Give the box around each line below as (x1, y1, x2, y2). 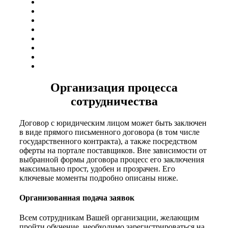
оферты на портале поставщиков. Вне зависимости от (19, 146, 207, 155)
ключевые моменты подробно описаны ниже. (19, 173, 178, 182)
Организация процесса (50, 80, 178, 94)
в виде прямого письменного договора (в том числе (19, 127, 199, 136)
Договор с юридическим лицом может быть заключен (19, 118, 207, 127)
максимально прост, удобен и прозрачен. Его (19, 164, 175, 173)
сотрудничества (70, 94, 158, 108)
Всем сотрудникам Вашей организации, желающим (19, 213, 199, 222)
